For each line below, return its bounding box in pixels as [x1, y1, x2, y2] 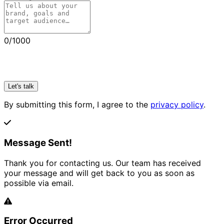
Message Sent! [4, 136, 72, 148]
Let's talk [8, 82, 34, 90]
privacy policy [150, 99, 203, 110]
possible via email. [4, 177, 73, 188]
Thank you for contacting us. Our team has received [4, 157, 201, 168]
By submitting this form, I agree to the [4, 99, 150, 110]
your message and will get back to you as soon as [4, 167, 194, 178]
